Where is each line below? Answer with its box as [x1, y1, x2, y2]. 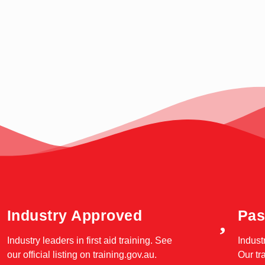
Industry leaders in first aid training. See [7, 235, 172, 245]
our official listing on [7, 249, 91, 260]
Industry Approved [7, 206, 143, 224]
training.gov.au [90, 249, 154, 260]
